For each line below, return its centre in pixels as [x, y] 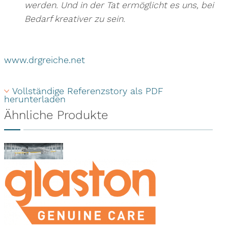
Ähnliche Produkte [56, 115]
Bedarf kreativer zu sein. [75, 19]
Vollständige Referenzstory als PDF [88, 91]
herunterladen [35, 99]
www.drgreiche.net [44, 60]
